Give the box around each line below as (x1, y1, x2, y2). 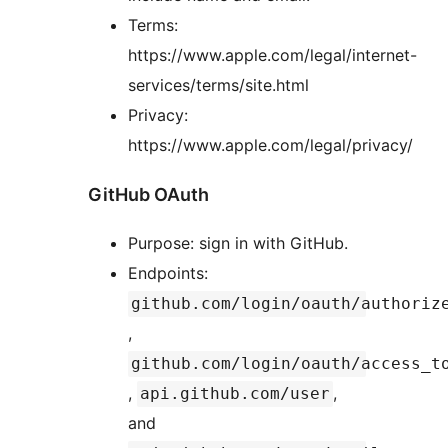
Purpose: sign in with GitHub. (128, 233, 348, 254)
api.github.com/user (140, 384, 330, 404)
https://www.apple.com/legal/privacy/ (128, 134, 413, 155)
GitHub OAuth (88, 183, 209, 205)
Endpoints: (128, 263, 213, 284)
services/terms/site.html (128, 74, 309, 95)
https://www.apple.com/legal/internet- (128, 44, 417, 65)
